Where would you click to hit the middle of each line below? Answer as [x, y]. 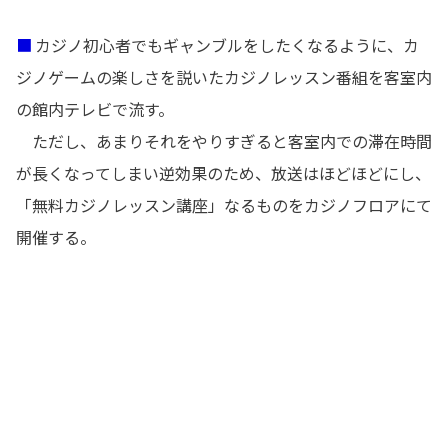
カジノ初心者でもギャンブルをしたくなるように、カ [225, 46]
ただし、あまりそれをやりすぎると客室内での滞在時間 [224, 142]
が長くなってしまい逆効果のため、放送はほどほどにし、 [223, 174]
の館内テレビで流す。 [95, 110]
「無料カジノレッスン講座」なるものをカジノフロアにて [224, 206]
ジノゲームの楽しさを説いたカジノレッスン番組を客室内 [224, 78]
